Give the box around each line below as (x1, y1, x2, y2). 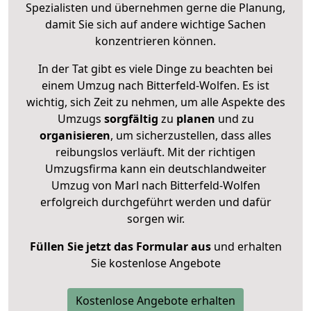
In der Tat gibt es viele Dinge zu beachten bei (38, 60, 273, 76)
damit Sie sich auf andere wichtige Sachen (45, 16, 266, 32)
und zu (215, 110, 254, 126)
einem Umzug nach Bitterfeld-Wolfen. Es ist (42, 77, 269, 93)
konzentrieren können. (95, 33, 216, 49)
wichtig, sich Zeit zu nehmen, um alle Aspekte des (26, 94, 285, 110)
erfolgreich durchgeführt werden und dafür (40, 194, 271, 210)
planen (176, 110, 215, 126)
